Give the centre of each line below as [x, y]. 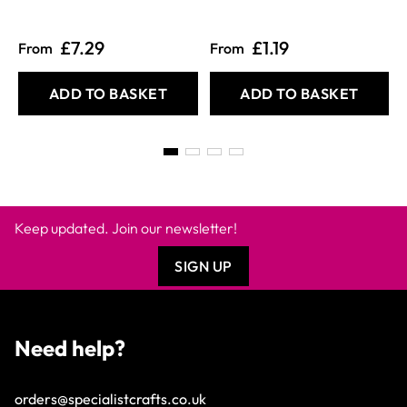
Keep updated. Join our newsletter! [126, 228]
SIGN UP [203, 267]
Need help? [70, 348]
